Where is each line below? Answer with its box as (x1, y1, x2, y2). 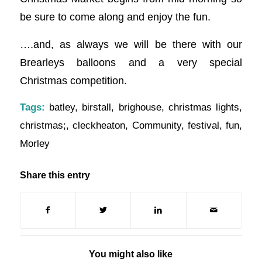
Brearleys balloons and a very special (19, 56, 243, 68)
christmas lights (168, 102, 240, 113)
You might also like (89, 249, 173, 260)
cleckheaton (73, 120, 126, 132)
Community (132, 120, 181, 132)
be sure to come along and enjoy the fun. (19, 10, 211, 23)
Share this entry (19, 170, 90, 181)
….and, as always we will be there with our (19, 37, 243, 50)
